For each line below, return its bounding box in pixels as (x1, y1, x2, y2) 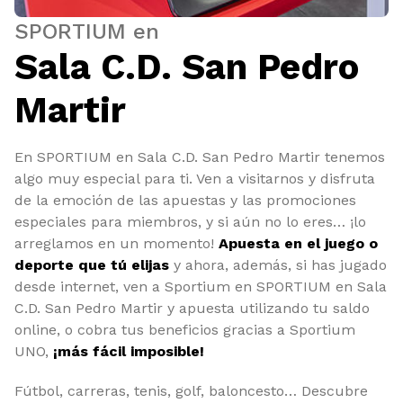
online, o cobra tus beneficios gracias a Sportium (14, 321, 355, 338)
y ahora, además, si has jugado (169, 256, 387, 273)
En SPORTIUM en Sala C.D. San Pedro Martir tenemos (14, 148, 385, 166)
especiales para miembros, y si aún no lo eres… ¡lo (14, 213, 366, 230)
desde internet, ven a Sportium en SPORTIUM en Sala (14, 278, 387, 295)
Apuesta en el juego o (219, 235, 378, 252)
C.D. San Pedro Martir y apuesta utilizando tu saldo (14, 300, 370, 317)
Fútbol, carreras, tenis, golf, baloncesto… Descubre (14, 382, 368, 399)
